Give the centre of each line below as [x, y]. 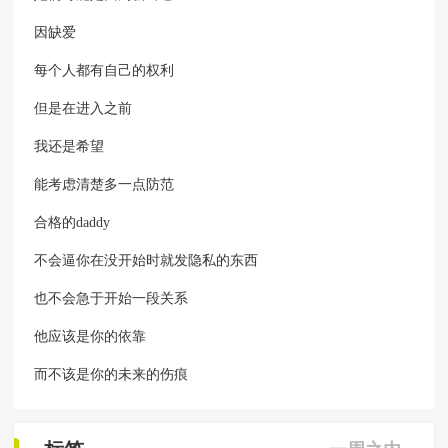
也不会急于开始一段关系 [111, 299]
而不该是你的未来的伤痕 [111, 375]
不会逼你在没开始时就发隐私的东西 [146, 261]
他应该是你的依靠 [90, 337]
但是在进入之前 [83, 109]
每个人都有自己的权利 [104, 71]
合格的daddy [72, 223]
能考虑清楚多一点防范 [104, 185]
